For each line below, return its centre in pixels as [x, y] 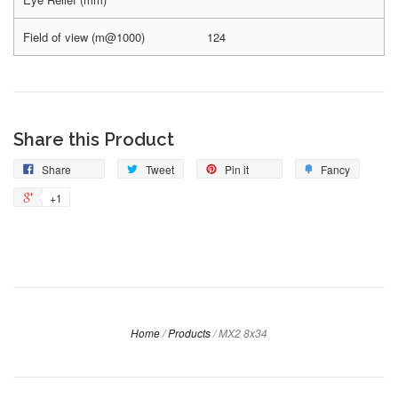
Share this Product [94, 140]
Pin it [237, 170]
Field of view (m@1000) [84, 37]
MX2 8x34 [243, 333]
